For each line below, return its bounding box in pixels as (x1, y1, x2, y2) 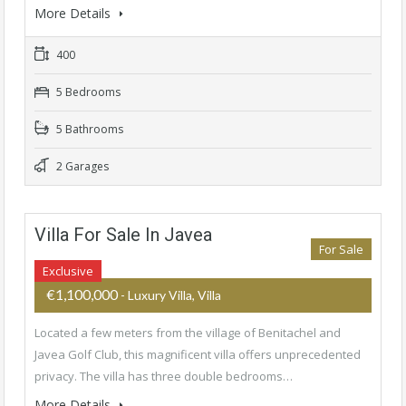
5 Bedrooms (53, 84, 121, 101)
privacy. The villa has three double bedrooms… (34, 368, 293, 385)
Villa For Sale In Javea (34, 224, 212, 246)
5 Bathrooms (53, 121, 123, 138)
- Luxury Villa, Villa (121, 287, 221, 304)
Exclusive (43, 263, 93, 280)
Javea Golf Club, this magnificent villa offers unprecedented (34, 346, 361, 363)
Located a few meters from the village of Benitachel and (34, 324, 341, 342)
